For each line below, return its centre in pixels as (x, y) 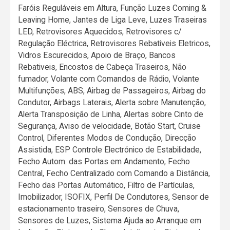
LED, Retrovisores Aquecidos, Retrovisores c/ (100, 31)
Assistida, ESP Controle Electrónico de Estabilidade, (110, 149)
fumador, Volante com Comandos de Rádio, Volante (109, 79)
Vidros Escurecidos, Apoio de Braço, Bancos (97, 55)
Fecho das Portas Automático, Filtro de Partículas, (107, 185)
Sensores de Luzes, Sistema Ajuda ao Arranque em (110, 220)
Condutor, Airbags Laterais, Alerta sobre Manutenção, (112, 102)
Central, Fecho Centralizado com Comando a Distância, (114, 173)
